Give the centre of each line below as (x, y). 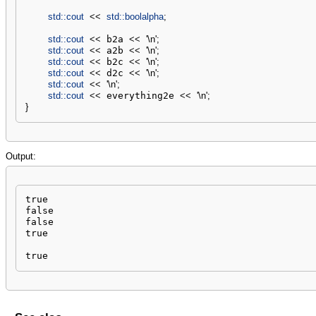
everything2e (140, 96)
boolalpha (144, 17)
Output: (21, 156)
